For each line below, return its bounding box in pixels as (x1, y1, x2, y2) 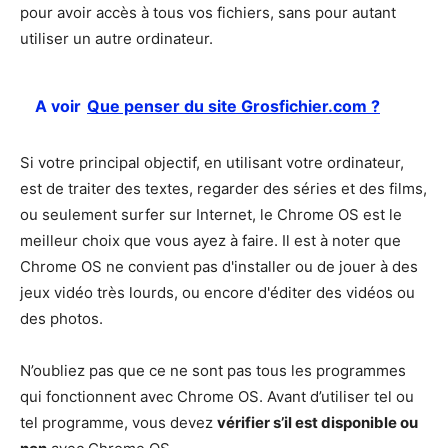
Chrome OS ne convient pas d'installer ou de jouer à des (20, 257, 418, 277)
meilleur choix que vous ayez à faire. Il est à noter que (20, 231, 401, 251)
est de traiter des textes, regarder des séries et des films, (20, 179, 427, 199)
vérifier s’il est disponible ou (217, 413, 418, 433)
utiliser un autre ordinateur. (20, 29, 217, 49)
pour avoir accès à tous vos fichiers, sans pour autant (20, 3, 396, 23)
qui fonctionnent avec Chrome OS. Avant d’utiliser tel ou (20, 387, 414, 407)
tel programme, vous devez (20, 413, 217, 433)
